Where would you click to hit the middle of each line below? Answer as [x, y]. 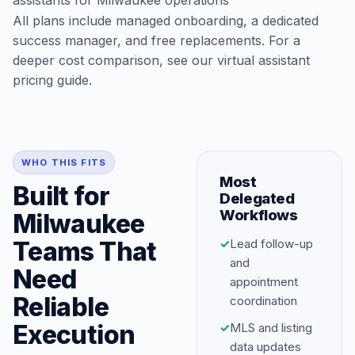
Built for [61, 196]
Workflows [259, 215]
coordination [263, 301]
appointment [264, 282]
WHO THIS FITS [64, 162]
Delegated [257, 198]
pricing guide [51, 80]
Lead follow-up [271, 244]
